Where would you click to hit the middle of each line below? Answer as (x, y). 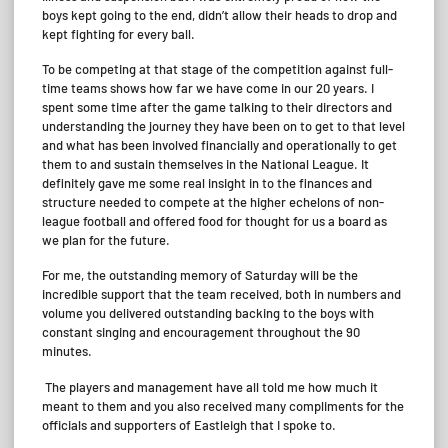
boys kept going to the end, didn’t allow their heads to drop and (219, 14)
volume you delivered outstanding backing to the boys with (208, 313)
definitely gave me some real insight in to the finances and (207, 183)
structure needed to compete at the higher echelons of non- (213, 202)
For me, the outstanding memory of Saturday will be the (200, 275)
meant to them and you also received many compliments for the (223, 405)
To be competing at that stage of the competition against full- (217, 69)
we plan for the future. (106, 240)
